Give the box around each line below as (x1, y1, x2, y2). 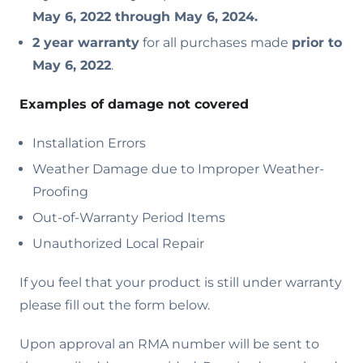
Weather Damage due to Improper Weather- (32, 161, 324, 177)
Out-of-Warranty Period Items (32, 210, 225, 225)
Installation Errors (32, 135, 146, 151)
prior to (292, 35, 342, 50)
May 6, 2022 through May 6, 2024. (32, 9, 258, 24)
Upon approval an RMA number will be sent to (19, 336, 319, 352)
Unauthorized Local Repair (32, 236, 204, 251)
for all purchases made (143, 35, 288, 50)
